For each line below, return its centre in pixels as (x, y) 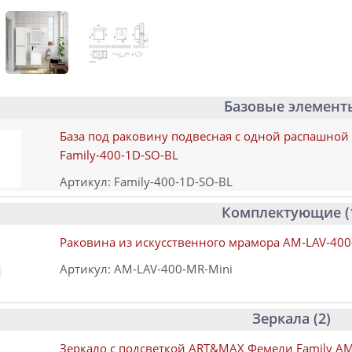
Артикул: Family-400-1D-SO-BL (146, 182)
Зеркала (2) (291, 319)
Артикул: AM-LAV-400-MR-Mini (146, 269)
